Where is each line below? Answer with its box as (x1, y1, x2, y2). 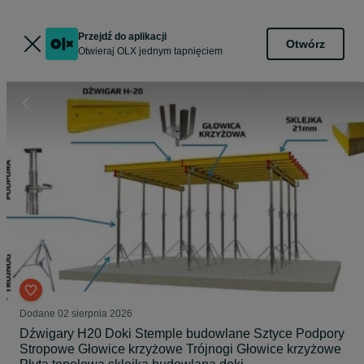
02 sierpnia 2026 (58, 308, 132, 319)
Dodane (19, 308, 58, 319)
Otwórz (286, 37, 325, 50)
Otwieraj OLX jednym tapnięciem (78, 45, 223, 57)
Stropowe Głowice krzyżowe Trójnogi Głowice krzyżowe (19, 342, 341, 356)
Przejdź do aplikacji (78, 31, 167, 42)
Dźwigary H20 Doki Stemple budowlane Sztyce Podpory (19, 327, 344, 340)
